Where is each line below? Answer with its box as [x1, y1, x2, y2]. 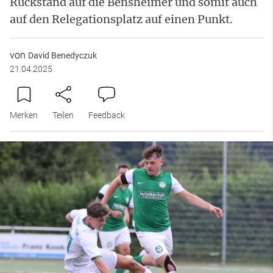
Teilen [52, 110, 74, 120]
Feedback [88, 110, 125, 120]
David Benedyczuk [28, 50, 97, 60]
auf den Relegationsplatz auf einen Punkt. [10, 12, 233, 26]
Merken [10, 110, 38, 120]
